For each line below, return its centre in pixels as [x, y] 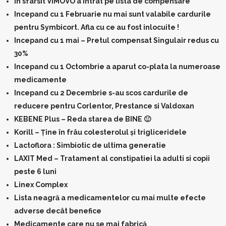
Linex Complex [41, 185]
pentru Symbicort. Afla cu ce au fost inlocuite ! [97, 27]
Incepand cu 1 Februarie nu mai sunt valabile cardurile [112, 14]
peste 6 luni [35, 172]
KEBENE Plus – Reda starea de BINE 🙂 [82, 119]
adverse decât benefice [58, 211]
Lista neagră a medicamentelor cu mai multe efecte [110, 198]
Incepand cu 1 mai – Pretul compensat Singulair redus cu [117, 40]
